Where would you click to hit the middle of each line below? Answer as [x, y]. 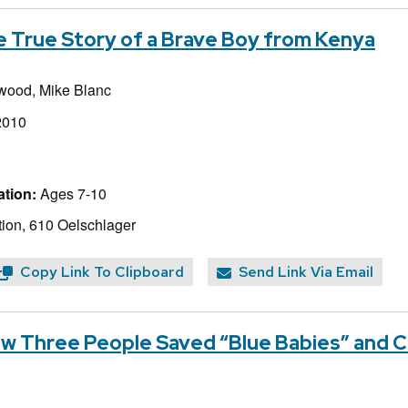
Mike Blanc [75, 90]
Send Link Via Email [306, 272]
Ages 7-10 [71, 193]
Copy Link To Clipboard [102, 272]
